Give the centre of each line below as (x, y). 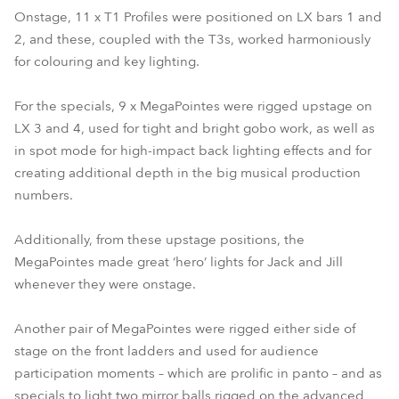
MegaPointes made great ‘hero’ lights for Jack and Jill (179, 262)
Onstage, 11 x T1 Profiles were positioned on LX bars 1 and (198, 17)
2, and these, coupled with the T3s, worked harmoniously (192, 39)
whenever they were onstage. (105, 284)
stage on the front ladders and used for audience (167, 351)
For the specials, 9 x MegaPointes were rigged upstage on (193, 106)
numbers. (44, 195)
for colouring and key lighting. (107, 61)
